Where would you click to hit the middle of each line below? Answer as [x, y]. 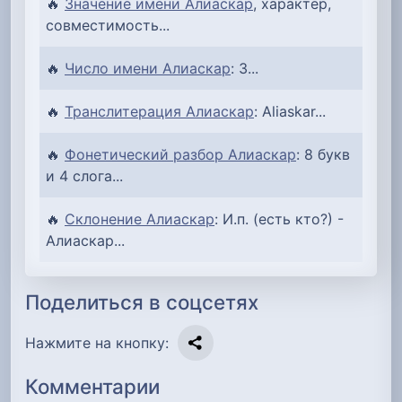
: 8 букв [323, 154]
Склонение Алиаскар [140, 218]
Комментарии [92, 387]
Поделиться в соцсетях [142, 301]
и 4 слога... [84, 175]
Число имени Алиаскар [148, 68]
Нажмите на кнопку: [97, 343]
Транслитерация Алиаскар [159, 111]
